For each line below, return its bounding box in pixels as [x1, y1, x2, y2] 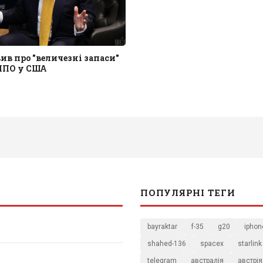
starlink [238, 239, 262, 248]
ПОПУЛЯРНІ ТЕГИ [140, 186, 235, 198]
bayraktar [147, 222, 177, 231]
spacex [200, 239, 224, 248]
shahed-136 [147, 239, 186, 248]
